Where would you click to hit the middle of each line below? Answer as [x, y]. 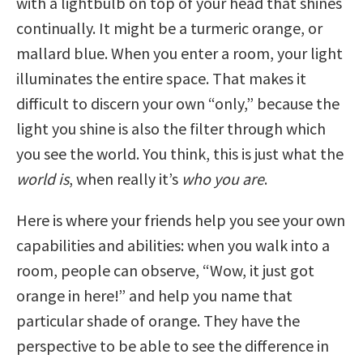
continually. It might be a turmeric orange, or [169, 28]
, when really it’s [125, 178]
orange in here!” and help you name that [154, 295]
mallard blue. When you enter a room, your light [179, 53]
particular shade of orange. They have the [158, 320]
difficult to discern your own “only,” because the [178, 103]
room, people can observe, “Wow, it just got [165, 270]
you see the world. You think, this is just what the [180, 153]
